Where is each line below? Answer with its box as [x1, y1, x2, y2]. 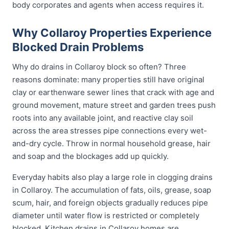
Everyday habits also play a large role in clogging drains [12, 172, 213, 182]
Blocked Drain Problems [12, 40, 144, 54]
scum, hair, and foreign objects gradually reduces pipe [12, 198, 208, 208]
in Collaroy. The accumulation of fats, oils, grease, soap [12, 185, 211, 195]
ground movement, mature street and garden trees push [12, 100, 216, 110]
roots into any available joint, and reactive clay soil [12, 113, 193, 123]
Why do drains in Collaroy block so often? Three [12, 62, 186, 72]
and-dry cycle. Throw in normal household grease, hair [12, 139, 211, 148]
